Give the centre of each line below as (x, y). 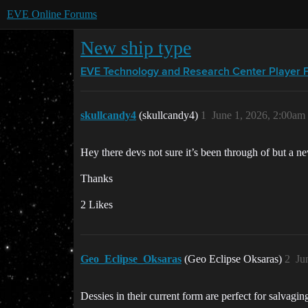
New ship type (136, 48)
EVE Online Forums (52, 14)
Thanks (97, 178)
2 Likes (97, 205)
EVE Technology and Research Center (173, 72)
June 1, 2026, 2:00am (258, 115)
